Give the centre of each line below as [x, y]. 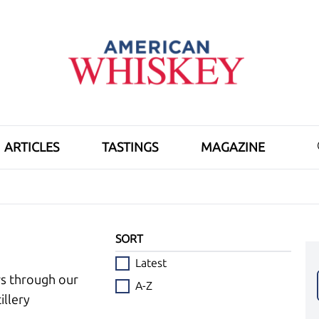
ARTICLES [32, 147]
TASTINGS [130, 147]
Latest [151, 263]
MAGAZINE [233, 147]
